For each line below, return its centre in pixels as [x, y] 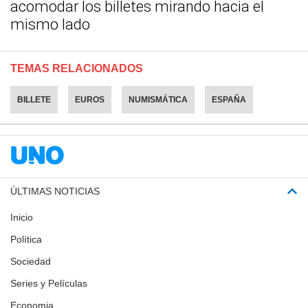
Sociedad [31, 261]
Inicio [22, 217]
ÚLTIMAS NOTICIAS [55, 191]
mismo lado [50, 24]
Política [26, 239]
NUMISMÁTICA [158, 99]
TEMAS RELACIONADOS [77, 68]
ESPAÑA [229, 99]
